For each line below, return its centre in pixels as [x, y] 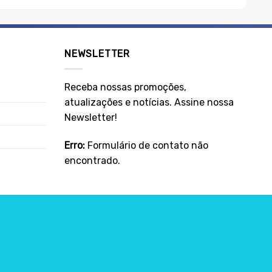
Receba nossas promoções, [125, 87]
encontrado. [92, 160]
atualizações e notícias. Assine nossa [149, 102]
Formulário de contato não [147, 145]
